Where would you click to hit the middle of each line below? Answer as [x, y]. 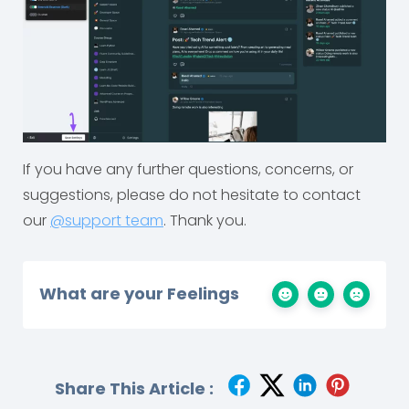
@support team [107, 221]
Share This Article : [134, 389]
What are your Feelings [139, 294]
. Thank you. [205, 221]
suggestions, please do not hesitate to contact [192, 195]
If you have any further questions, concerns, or [188, 170]
